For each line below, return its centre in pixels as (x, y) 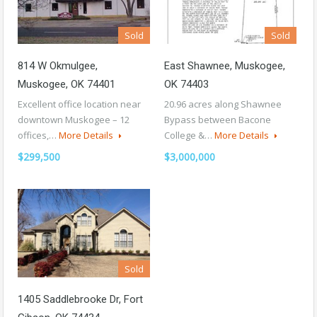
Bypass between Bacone (218, 119)
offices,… (38, 135)
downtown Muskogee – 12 (74, 119)
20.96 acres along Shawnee (223, 104)
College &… (189, 135)
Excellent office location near (79, 104)
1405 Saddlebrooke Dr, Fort (80, 299)
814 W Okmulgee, (58, 65)
